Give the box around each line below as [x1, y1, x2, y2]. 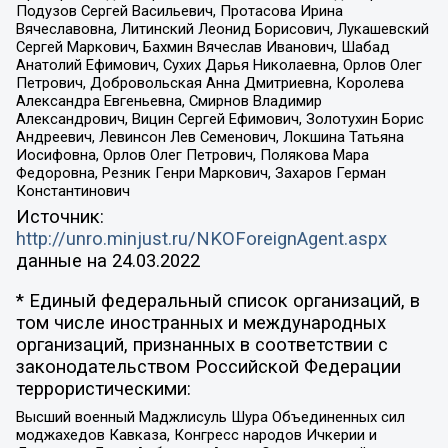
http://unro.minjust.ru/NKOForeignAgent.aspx [15, 227, 387, 250]
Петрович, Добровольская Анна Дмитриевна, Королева [15, 74, 404, 93]
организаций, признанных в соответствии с [15, 334, 388, 357]
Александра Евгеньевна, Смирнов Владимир [15, 92, 322, 111]
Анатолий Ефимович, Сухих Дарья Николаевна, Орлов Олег [15, 56, 422, 75]
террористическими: [15, 378, 191, 401]
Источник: [15, 205, 104, 228]
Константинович [15, 182, 130, 201]
